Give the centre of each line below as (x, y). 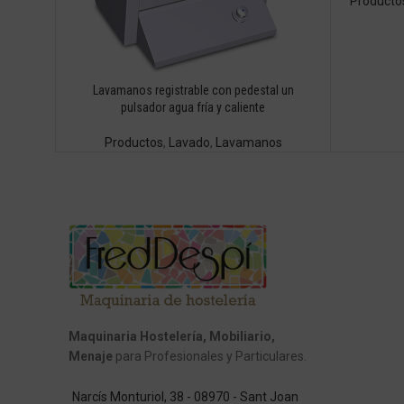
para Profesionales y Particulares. (210, 357)
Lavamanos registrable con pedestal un (193, 91)
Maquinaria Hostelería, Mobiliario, (172, 337)
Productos (133, 143)
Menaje (91, 357)
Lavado (189, 143)
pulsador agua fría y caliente (193, 108)
